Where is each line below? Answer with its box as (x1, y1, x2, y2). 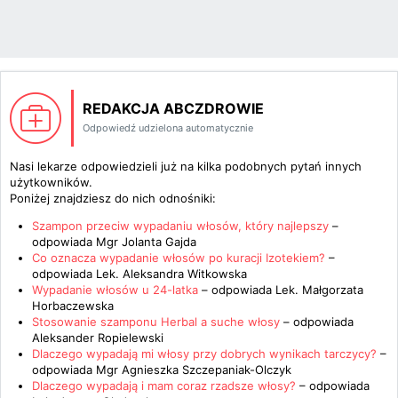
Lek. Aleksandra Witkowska (96, 267, 247, 281)
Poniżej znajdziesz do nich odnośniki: (10, 191, 216, 205)
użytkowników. (10, 175, 92, 189)
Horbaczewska (32, 298, 114, 313)
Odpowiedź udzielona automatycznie (83, 122, 253, 134)
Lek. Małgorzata (275, 283, 363, 297)
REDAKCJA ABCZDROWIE (83, 99, 264, 117)
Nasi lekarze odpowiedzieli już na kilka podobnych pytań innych (10, 159, 362, 173)
